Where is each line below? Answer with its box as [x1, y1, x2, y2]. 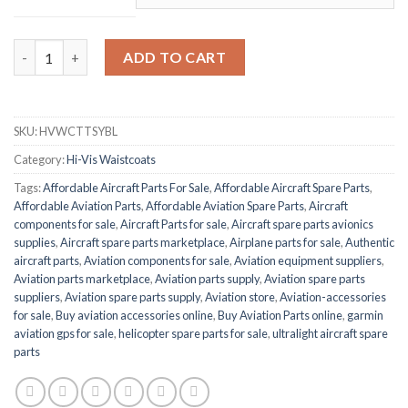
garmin [347, 308, 383, 323]
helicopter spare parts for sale [118, 326, 268, 342]
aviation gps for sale [14, 326, 114, 342]
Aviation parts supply [155, 271, 260, 287]
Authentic [345, 235, 394, 250]
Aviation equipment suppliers [234, 253, 382, 269]
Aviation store [205, 290, 275, 305]
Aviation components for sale [84, 253, 229, 269]
